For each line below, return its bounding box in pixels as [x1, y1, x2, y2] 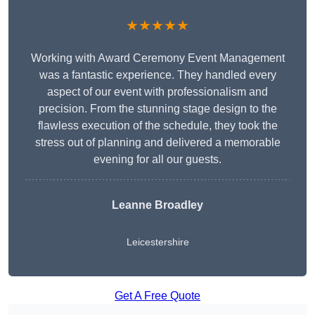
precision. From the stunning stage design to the [38, 103, 277, 115]
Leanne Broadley [112, 199, 203, 212]
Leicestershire [126, 236, 189, 248]
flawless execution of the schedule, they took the [37, 120, 278, 132]
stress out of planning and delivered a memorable [34, 136, 281, 149]
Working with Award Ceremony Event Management [30, 52, 285, 65]
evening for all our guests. [94, 153, 221, 166]
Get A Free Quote [115, 290, 200, 302]
